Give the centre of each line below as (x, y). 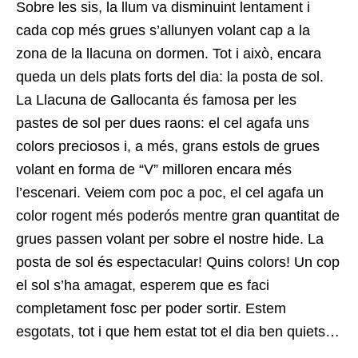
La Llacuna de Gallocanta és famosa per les (156, 99)
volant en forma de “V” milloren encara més (154, 169)
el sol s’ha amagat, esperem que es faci (143, 285)
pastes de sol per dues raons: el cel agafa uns (163, 123)
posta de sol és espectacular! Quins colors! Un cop (178, 262)
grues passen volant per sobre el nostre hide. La (170, 239)
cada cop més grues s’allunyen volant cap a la (163, 30)
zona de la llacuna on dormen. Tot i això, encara (169, 53)
